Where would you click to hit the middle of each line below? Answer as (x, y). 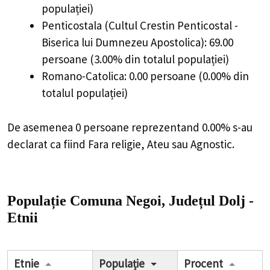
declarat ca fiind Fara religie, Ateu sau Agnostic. (121, 144)
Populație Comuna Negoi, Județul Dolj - (130, 201)
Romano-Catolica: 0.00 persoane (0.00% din (145, 76)
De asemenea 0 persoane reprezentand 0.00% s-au (130, 127)
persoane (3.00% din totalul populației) (135, 59)
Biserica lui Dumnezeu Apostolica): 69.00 (137, 42)
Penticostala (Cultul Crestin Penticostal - (140, 26)
